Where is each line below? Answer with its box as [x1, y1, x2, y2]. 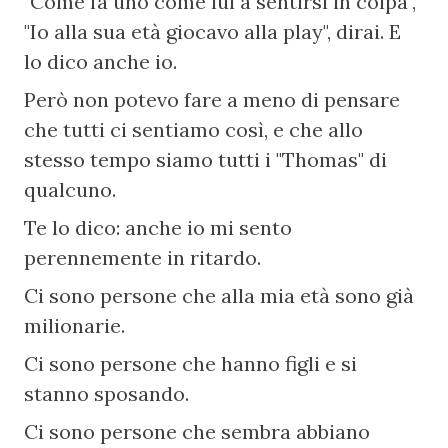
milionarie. [24, 313, 126, 338]
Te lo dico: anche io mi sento [24, 215, 293, 240]
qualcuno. [24, 177, 117, 202]
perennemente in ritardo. [24, 245, 262, 270]
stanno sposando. [24, 381, 190, 406]
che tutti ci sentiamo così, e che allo [24, 117, 364, 142]
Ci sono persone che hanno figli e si [24, 351, 358, 376]
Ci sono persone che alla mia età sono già [24, 283, 415, 308]
